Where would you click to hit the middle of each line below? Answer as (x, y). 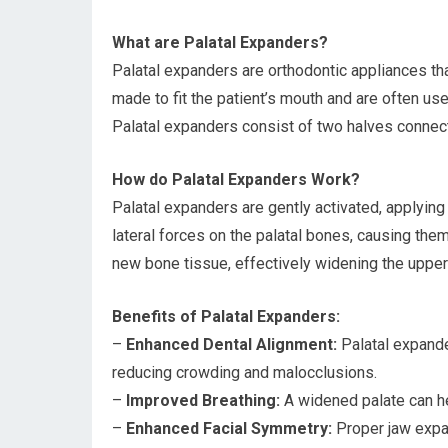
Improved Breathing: (203, 400)
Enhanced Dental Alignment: (231, 344)
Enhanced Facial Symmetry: (229, 428)
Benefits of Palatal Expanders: (226, 316)
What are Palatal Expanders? (220, 42)
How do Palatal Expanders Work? (236, 179)
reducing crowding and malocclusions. (244, 372)
